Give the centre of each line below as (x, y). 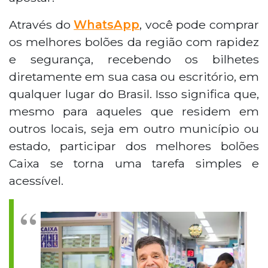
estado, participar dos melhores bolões (134, 146)
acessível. (36, 180)
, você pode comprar (200, 24)
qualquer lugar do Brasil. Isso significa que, (134, 94)
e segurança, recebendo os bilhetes (134, 59)
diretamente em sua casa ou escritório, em (134, 76)
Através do (42, 24)
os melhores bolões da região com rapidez (134, 42)
